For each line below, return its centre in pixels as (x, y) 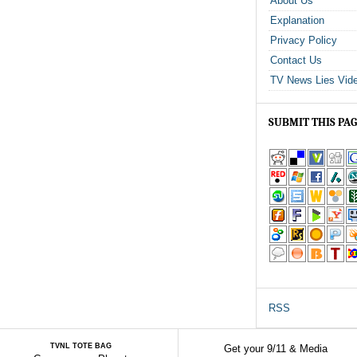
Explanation (297, 20)
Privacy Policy (304, 40)
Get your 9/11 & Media (276, 349)
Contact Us (296, 60)
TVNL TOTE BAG (80, 346)
